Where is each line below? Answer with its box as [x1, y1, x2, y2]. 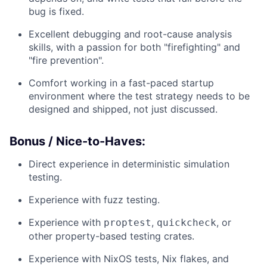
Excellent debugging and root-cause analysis [29, 28, 232, 40]
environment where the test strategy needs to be [29, 90, 250, 102]
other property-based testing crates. [29, 230, 194, 242]
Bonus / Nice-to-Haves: [10, 134, 145, 148]
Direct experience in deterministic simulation [29, 158, 229, 170]
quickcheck [157, 217, 216, 228]
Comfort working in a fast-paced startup [29, 77, 214, 89]
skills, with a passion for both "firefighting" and [29, 41, 240, 53]
